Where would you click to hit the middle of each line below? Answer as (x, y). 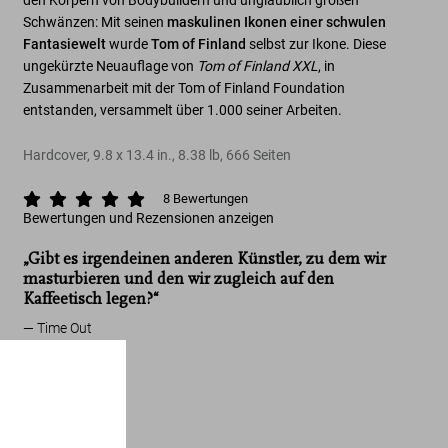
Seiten (272, 155)
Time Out (65, 328)
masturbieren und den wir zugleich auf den (179, 279)
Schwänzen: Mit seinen (95, 22)
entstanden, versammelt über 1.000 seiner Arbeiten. (183, 110)
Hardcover (55, 155)
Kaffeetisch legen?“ (91, 299)
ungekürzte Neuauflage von (110, 66)
